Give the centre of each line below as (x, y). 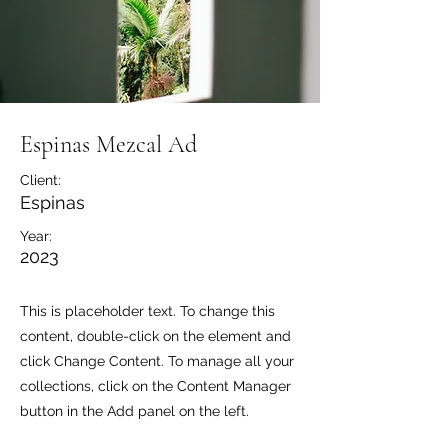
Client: (40, 180)
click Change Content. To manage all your (157, 361)
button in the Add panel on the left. (134, 411)
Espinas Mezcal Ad (108, 144)
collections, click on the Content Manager (155, 386)
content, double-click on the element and (155, 336)
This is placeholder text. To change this (147, 311)
